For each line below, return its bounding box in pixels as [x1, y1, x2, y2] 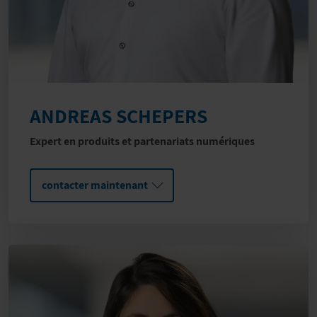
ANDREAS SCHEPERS [30, 103, 207, 129]
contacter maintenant [42, 178, 148, 193]
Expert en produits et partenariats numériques [30, 134, 255, 149]
